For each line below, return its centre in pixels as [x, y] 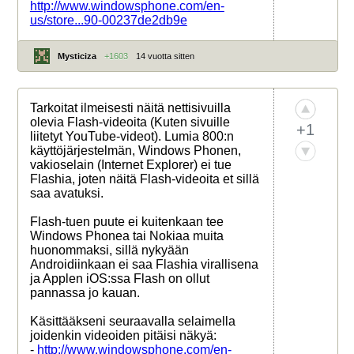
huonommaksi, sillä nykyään [109, 250]
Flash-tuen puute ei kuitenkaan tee [126, 222]
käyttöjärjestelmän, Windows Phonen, [135, 151]
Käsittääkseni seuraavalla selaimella [132, 322]
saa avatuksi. [66, 194]
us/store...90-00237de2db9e [108, 21]
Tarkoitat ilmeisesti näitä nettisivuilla [130, 108]
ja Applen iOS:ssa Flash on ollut [119, 279]
